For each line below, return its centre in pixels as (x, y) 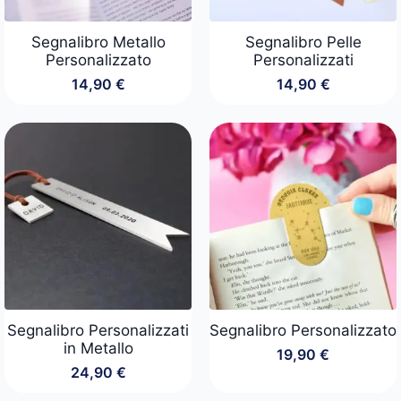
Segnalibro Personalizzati (98, 331)
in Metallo (98, 349)
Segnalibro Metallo (98, 43)
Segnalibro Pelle (303, 43)
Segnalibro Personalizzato (303, 331)
